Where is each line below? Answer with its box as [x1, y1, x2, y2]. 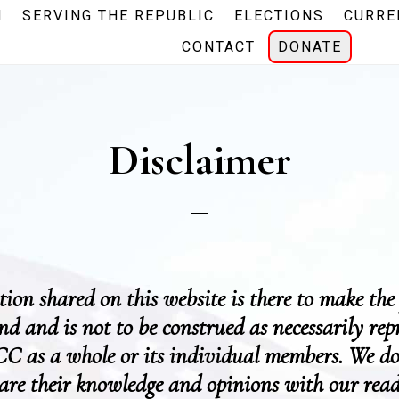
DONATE [278, 38, 343, 55]
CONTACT [182, 38, 256, 55]
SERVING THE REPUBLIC [22, 7, 216, 24]
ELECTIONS [234, 7, 325, 24]
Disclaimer [108, 134, 291, 186]
